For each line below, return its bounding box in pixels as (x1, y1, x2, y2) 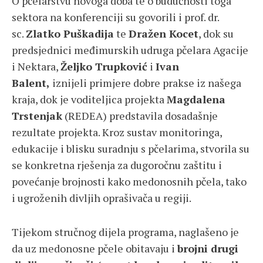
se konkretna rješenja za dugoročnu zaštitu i (12, 158, 222, 173)
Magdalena (167, 92, 225, 107)
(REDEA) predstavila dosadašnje (62, 109, 218, 123)
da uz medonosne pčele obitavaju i (12, 241, 177, 256)
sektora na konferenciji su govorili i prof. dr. (12, 10, 219, 25)
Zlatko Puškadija (26, 26, 114, 41)
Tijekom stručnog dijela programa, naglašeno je (12, 225, 239, 240)
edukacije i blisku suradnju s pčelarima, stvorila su (12, 141, 249, 156)
